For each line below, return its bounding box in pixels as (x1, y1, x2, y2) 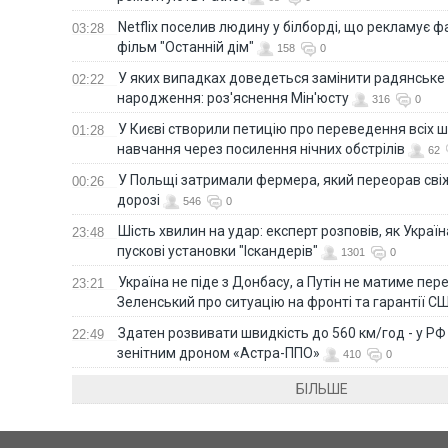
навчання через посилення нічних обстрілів (117, 140, 405, 157)
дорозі (117, 191, 160, 208)
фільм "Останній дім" (117, 38, 254, 55)
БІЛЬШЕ (295, 380, 348, 397)
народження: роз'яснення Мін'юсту (117, 89, 349, 106)
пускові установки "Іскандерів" (117, 242, 318, 259)
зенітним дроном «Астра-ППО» (117, 344, 320, 361)
